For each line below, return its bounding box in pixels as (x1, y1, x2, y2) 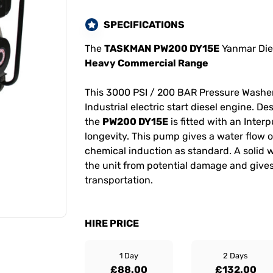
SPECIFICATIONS (104, 18, 185, 30)
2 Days (223, 251, 248, 260)
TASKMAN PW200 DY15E (104, 43, 219, 54)
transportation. (85, 174, 153, 186)
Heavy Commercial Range (85, 57, 208, 69)
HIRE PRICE (85, 218, 139, 229)
